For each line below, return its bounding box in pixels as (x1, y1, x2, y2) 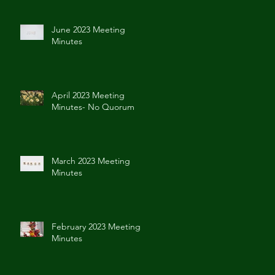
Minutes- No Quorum (52, 101, 134, 112)
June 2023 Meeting (52, 24, 125, 35)
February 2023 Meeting (52, 221, 141, 232)
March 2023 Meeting (52, 155, 130, 166)
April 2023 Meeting (52, 90, 125, 101)
